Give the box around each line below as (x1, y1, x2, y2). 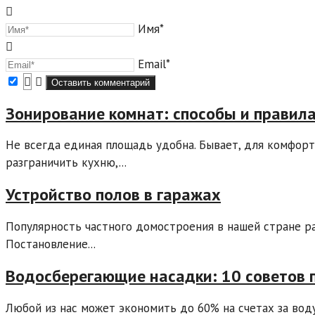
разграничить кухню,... (6, 155, 127, 171)
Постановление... (6, 236, 96, 252)
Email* (138, 56, 170, 72)
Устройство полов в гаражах (6, 184, 221, 206)
